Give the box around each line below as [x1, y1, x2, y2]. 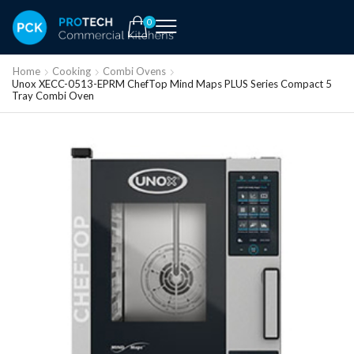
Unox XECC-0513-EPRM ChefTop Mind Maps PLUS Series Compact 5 [12, 77, 332, 90]
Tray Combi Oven [12, 88, 94, 102]
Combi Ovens [103, 64, 166, 77]
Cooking [52, 64, 91, 77]
